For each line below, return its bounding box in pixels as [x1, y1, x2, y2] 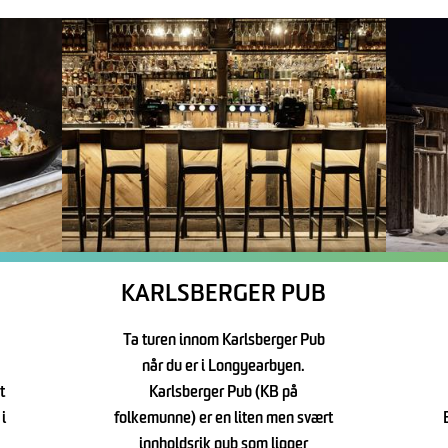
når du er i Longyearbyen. [142, 358, 306, 375]
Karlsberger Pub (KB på [149, 384, 299, 401]
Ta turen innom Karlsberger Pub [122, 332, 325, 349]
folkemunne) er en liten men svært [114, 410, 334, 427]
